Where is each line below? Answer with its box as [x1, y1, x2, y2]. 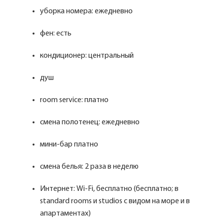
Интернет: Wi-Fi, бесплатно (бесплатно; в [40, 185, 179, 193]
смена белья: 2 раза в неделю [40, 163, 140, 171]
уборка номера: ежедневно [40, 7, 133, 15]
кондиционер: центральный [40, 52, 135, 60]
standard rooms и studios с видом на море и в [40, 197, 190, 205]
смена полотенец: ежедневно [40, 118, 141, 126]
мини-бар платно [40, 141, 100, 148]
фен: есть [40, 30, 72, 37]
